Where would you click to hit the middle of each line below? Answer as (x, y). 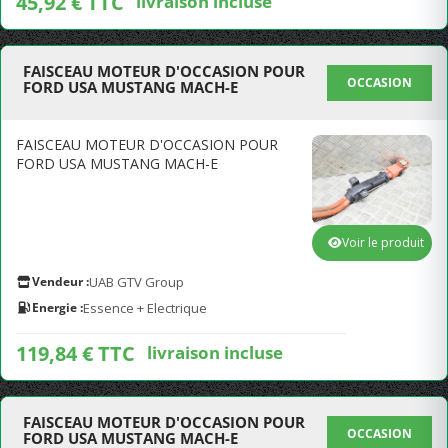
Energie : (57, 307)
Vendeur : (60, 281)
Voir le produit (383, 242)
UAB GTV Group (136, 282)
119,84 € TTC (75, 353)
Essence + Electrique (145, 308)
